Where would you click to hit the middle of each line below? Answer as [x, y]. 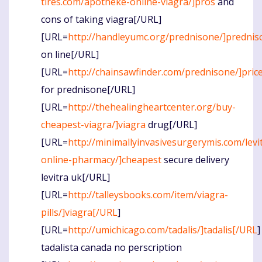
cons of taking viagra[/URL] [101, 20]
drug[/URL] [171, 125]
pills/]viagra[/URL [79, 213]
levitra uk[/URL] [75, 177]
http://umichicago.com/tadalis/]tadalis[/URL [163, 230]
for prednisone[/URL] [88, 90]
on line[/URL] [70, 55]
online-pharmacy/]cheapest [101, 160]
